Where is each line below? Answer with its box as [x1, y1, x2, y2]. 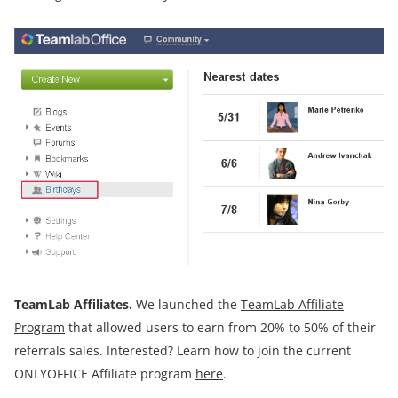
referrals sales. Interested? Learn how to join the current [14, 341, 351, 359]
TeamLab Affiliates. [14, 295, 136, 313]
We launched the [136, 295, 241, 313]
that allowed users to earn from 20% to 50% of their [65, 318, 376, 336]
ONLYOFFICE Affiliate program [14, 364, 195, 382]
